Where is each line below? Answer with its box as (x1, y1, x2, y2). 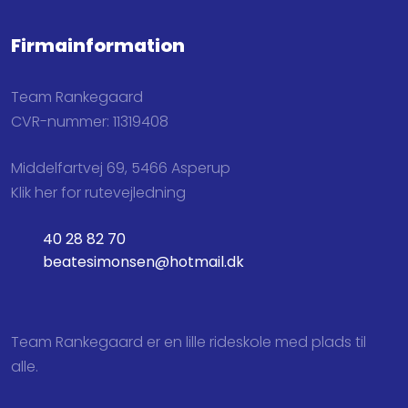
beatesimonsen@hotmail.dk (43, 250, 245, 272)
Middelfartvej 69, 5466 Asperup (11, 158, 231, 179)
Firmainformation (11, 32, 186, 58)
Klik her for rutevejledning (11, 182, 187, 204)
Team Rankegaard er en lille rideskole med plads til (11, 331, 367, 352)
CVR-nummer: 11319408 (11, 110, 169, 132)
